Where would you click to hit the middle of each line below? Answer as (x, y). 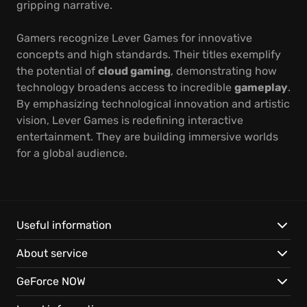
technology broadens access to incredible (125, 87)
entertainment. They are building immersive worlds (147, 137)
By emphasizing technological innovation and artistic (153, 104)
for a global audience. (72, 153)
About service (52, 253)
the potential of (57, 71)
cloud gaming (134, 71)
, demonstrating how (224, 71)
